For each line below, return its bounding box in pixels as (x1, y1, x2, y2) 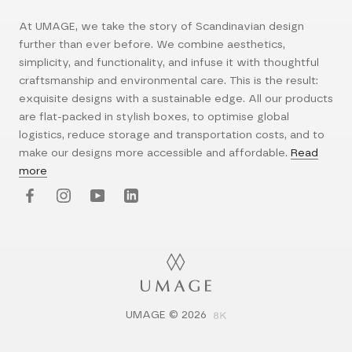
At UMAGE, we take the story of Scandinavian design (19, 21, 304, 32)
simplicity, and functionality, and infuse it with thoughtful (19, 57, 319, 68)
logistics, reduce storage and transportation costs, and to (19, 130, 324, 141)
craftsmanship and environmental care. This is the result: (19, 75, 318, 86)
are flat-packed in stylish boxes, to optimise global (19, 112, 289, 123)
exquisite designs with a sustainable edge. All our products (19, 93, 333, 104)
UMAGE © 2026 (126, 310, 207, 321)
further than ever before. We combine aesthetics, (19, 39, 285, 50)
